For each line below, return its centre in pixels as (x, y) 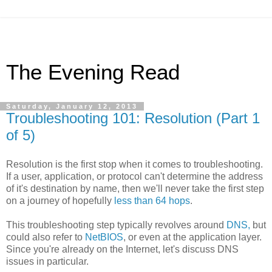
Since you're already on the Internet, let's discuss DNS (122, 249)
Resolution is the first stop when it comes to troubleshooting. (136, 164)
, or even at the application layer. (194, 237)
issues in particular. (47, 261)
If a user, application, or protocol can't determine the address (134, 176)
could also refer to (46, 237)
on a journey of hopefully (60, 200)
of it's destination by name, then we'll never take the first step (135, 188)
